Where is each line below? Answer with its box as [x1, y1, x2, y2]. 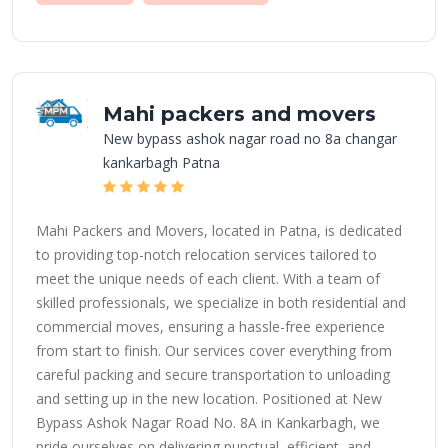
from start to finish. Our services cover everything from [36, 341, 392, 360]
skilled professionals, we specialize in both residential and [36, 293, 406, 312]
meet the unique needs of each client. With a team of [36, 269, 380, 288]
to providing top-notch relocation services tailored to [36, 245, 377, 264]
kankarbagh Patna [103, 153, 220, 172]
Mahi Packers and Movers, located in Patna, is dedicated [36, 221, 402, 240]
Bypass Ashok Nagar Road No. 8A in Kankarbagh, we [36, 413, 380, 432]
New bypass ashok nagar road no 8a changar [103, 129, 397, 148]
